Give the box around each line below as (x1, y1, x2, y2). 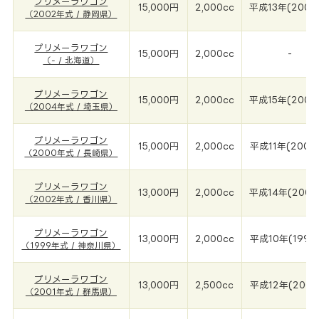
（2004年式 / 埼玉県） (24, 102, 117, 111)
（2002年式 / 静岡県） (25, 9, 117, 19)
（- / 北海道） (43, 56, 100, 65)
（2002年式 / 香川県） (25, 194, 117, 204)
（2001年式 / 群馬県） (25, 287, 117, 296)
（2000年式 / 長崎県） (24, 148, 118, 157)
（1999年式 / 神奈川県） (21, 241, 121, 250)
